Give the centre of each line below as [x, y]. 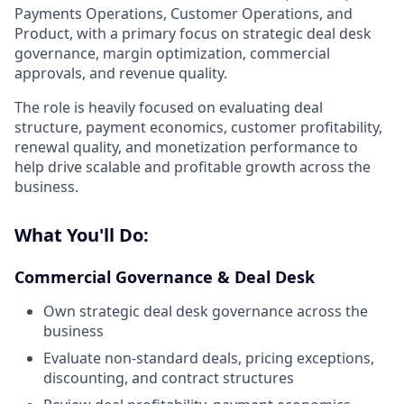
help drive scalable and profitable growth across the [193, 167]
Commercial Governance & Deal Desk [165, 277]
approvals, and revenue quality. [121, 73]
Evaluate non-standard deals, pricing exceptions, [209, 358]
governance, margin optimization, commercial [172, 53]
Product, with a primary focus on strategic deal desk [193, 33]
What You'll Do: [82, 235]
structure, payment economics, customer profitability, [198, 127]
